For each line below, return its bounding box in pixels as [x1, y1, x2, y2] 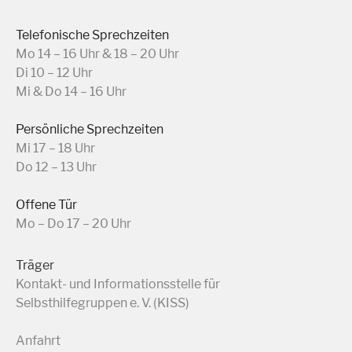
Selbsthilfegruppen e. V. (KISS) [16, 295, 189, 311]
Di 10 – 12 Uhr [16, 65, 93, 81]
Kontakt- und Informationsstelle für [16, 277, 220, 292]
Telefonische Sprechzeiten [16, 27, 169, 43]
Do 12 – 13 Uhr [16, 159, 97, 175]
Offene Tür [16, 197, 77, 213]
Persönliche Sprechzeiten [16, 122, 163, 137]
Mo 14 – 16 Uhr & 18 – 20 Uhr [16, 46, 179, 62]
